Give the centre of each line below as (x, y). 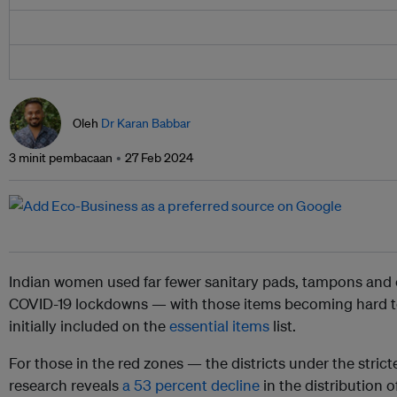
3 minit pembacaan (61, 158)
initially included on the (89, 326)
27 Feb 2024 (159, 158)
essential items (219, 326)
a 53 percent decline (191, 385)
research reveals (66, 385)
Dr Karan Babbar (146, 124)
